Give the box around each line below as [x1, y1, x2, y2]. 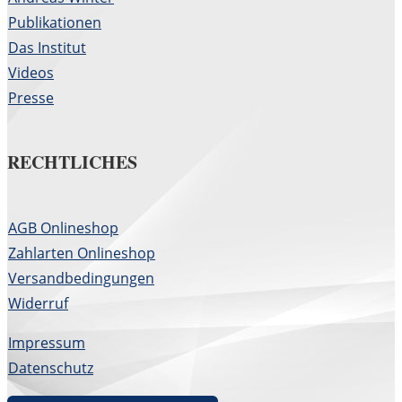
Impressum [8, 332, 85, 353]
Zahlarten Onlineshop [8, 242, 155, 263]
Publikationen [8, 12, 101, 32]
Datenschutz [8, 357, 93, 378]
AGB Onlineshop [8, 217, 118, 238]
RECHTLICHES [7, 149, 144, 176]
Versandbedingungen [8, 267, 154, 288]
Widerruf [8, 293, 68, 313]
